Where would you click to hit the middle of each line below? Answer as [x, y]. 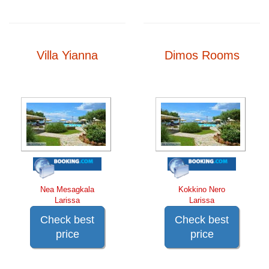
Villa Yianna [67, 55]
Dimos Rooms [202, 55]
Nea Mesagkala [67, 189]
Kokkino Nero [202, 189]
